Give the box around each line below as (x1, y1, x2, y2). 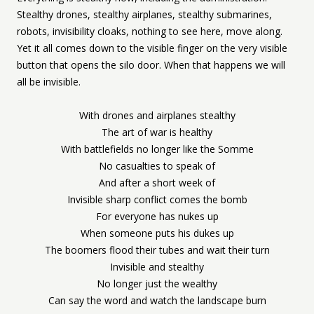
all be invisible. (17, 75, 81, 88)
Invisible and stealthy (110, 260, 204, 273)
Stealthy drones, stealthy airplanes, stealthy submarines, (17, 8, 272, 21)
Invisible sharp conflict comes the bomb (67, 193, 247, 206)
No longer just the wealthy (97, 277, 217, 290)
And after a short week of (99, 176, 215, 189)
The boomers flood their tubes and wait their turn (44, 243, 270, 257)
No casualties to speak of (99, 159, 215, 172)
